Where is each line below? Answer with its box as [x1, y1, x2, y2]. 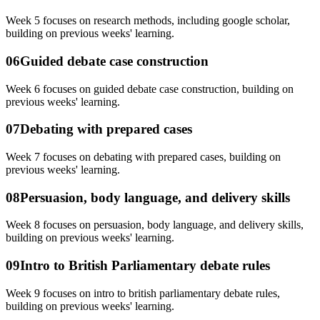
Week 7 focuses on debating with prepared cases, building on [6, 150, 281, 163]
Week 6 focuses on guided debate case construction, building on [6, 82, 294, 95]
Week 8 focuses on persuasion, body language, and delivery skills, [6, 219, 304, 231]
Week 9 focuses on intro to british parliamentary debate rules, [6, 286, 280, 299]
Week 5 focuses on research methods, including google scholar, [6, 14, 290, 27]
